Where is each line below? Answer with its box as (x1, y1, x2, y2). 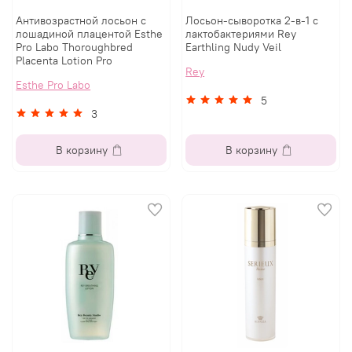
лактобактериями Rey (185, 27, 297, 42)
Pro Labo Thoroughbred (16, 40, 134, 55)
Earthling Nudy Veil (185, 40, 282, 55)
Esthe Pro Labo (16, 78, 91, 93)
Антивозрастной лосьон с (16, 13, 147, 28)
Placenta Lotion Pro (16, 53, 113, 68)
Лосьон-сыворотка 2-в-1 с (185, 13, 319, 28)
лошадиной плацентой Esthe (16, 27, 163, 42)
